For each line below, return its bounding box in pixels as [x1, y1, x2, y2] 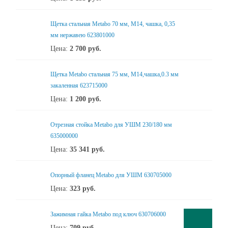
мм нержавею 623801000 [50, 32, 115, 39]
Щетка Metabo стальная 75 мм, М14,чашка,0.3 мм [50, 71, 179, 78]
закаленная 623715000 [50, 82, 107, 89]
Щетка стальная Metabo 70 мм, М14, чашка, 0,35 [50, 20, 175, 27]
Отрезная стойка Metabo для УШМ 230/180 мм [50, 121, 172, 128]
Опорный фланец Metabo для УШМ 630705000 [50, 172, 172, 179]
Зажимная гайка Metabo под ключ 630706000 [50, 211, 166, 218]
